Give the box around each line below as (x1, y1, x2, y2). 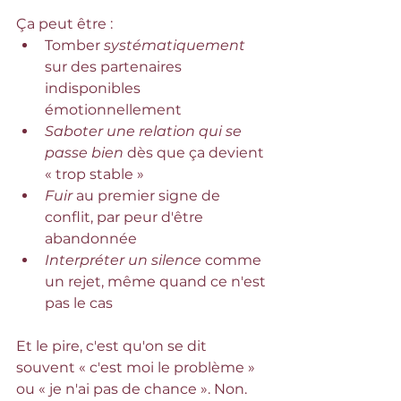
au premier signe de (76, 187, 224, 204)
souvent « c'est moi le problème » (16, 359, 259, 376)
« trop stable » (45, 166, 144, 183)
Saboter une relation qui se (45, 123, 245, 140)
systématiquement (104, 37, 245, 54)
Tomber (45, 37, 104, 54)
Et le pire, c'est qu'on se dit (16, 337, 210, 354)
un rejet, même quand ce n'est (45, 273, 269, 290)
